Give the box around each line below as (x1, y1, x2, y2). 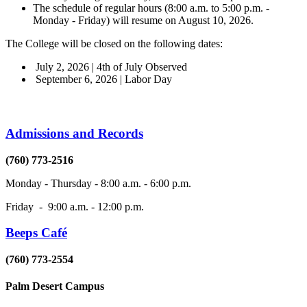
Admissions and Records (5, 125, 143, 140)
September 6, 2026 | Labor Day (33, 73, 172, 85)
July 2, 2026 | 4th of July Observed (33, 60, 187, 73)
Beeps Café (5, 225, 67, 241)
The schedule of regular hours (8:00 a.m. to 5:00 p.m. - (33, 1, 269, 14)
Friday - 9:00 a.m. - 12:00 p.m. (5, 200, 144, 212)
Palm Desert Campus (5, 280, 104, 293)
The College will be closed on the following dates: (5, 37, 223, 49)
